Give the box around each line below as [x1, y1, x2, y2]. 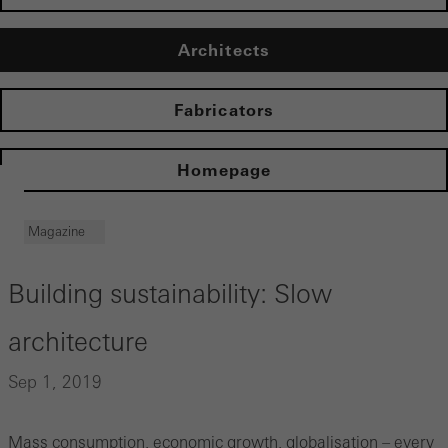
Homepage [176, 160, 272, 181]
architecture [8, 327, 148, 358]
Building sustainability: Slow [8, 279, 332, 310]
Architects [178, 40, 270, 61]
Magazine [28, 224, 85, 240]
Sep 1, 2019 [8, 372, 102, 393]
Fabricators [174, 100, 274, 121]
